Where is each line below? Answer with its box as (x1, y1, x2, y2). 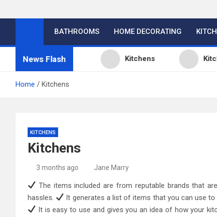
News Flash (21, 54, 68, 64)
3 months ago (36, 163, 78, 171)
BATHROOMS (54, 27, 99, 36)
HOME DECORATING (114, 27, 182, 36)
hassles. (28, 193, 56, 202)
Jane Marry (94, 163, 129, 171)
